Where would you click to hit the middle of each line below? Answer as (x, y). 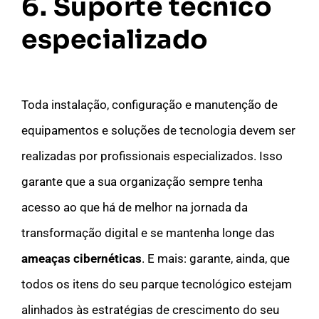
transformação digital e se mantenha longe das (148, 232)
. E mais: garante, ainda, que (216, 258)
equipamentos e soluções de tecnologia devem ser (158, 130)
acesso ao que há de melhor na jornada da (135, 207)
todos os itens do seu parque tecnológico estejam (157, 284)
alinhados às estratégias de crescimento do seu (150, 309)
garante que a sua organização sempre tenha (142, 181)
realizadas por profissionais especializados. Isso (152, 156)
